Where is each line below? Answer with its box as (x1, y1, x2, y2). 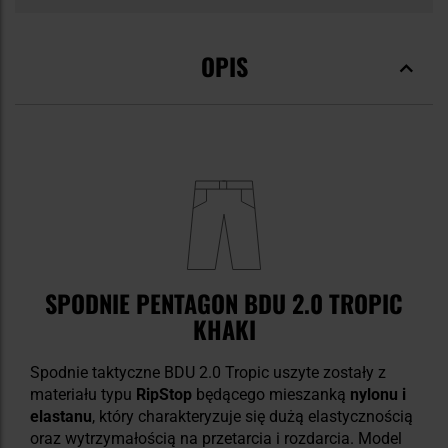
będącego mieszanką (192, 385, 350, 405)
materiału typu (30, 385, 136, 405)
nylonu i (350, 385, 406, 405)
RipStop (136, 385, 192, 405)
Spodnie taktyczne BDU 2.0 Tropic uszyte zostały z (30, 363, 386, 383)
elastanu (30, 407, 92, 427)
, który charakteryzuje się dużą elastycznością (92, 407, 413, 427)
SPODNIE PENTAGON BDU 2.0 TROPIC (45, 285, 403, 322)
